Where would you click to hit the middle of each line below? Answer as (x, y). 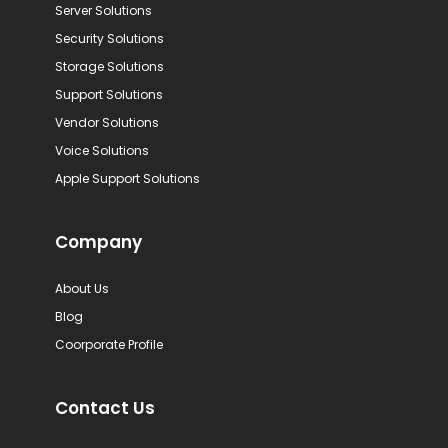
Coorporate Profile (108, 344)
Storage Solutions (109, 66)
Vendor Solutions (106, 122)
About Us (81, 288)
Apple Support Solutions (127, 178)
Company (98, 241)
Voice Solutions (101, 150)
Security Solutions (109, 38)
